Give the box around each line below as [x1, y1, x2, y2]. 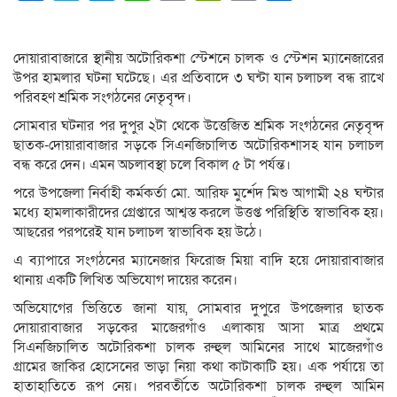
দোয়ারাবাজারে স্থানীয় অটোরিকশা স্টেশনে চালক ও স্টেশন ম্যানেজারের [13, 49, 384, 69]
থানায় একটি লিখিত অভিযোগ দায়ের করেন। [13, 270, 237, 291]
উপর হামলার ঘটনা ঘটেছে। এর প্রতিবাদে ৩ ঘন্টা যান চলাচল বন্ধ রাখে [13, 68, 384, 89]
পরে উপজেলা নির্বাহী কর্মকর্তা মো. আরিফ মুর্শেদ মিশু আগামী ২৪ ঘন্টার [13, 183, 384, 204]
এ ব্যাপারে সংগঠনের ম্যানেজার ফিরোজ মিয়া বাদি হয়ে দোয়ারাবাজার [13, 251, 384, 271]
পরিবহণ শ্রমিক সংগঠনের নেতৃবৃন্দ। [13, 88, 191, 108]
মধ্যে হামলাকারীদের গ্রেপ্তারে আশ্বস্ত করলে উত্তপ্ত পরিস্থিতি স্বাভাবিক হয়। [13, 203, 384, 223]
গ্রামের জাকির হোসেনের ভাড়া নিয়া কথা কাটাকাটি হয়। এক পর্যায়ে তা [13, 357, 384, 378]
